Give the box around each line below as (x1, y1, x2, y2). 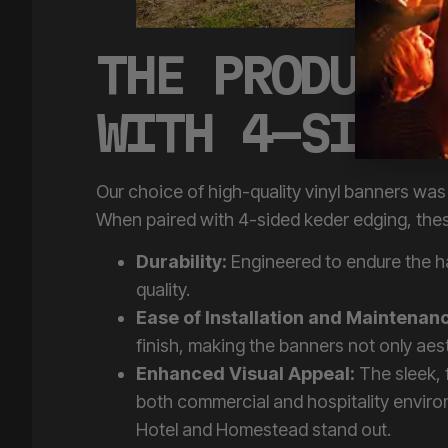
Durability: (136, 228, 227, 250)
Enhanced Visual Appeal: (136, 340, 355, 362)
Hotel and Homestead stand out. (136, 396, 391, 418)
